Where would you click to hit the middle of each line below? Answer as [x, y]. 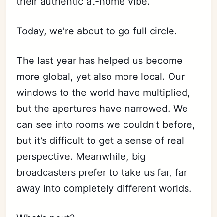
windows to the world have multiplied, [104, 92]
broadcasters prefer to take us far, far [102, 172]
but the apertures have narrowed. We [102, 108]
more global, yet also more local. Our [101, 76]
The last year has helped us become [100, 60]
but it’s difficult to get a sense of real [101, 140]
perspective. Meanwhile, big [81, 156]
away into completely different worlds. [104, 188]
